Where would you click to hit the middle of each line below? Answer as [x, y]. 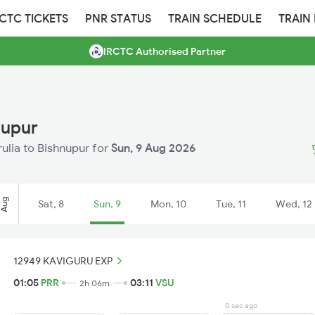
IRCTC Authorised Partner [165, 51]
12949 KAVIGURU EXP [63, 261]
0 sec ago [241, 306]
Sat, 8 [51, 204]
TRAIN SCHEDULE [215, 18]
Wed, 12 [294, 204]
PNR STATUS [118, 18]
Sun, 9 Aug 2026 [153, 148]
